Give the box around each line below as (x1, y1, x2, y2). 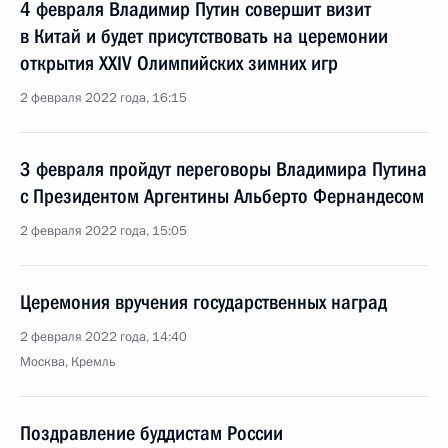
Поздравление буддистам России (20, 421, 283, 445)
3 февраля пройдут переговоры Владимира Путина (20, 157, 427, 181)
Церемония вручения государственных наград (20, 290, 387, 314)
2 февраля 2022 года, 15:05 (20, 222, 187, 240)
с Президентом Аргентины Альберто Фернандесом (20, 184, 424, 208)
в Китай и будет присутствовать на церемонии (20, 24, 388, 48)
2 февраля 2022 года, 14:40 (20, 328, 187, 346)
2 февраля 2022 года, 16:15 (20, 89, 187, 107)
